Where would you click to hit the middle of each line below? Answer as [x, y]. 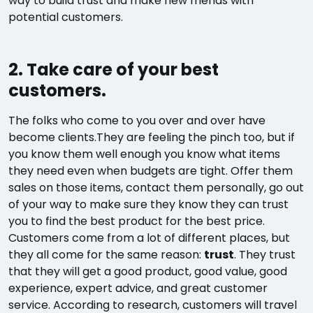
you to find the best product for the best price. [137, 221]
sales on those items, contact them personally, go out [156, 187]
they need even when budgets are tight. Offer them [151, 170]
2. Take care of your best [114, 69]
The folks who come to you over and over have [137, 120]
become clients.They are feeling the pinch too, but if [152, 137]
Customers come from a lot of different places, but [149, 238]
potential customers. [66, 17]
